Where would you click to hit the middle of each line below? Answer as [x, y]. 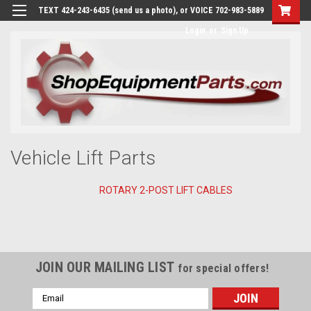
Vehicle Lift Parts [83, 158]
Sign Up [235, 31]
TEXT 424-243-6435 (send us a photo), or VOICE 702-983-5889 [151, 10]
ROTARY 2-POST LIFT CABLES [166, 190]
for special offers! [224, 268]
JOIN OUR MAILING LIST [107, 267]
